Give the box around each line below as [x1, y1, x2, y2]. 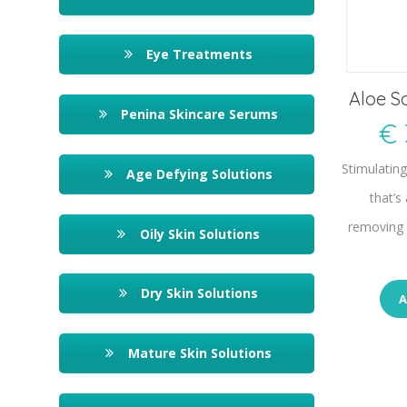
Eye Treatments [143, 45, 253, 64]
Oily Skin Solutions [135, 224, 260, 243]
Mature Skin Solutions [124, 343, 272, 362]
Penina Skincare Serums [117, 105, 278, 124]
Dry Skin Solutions [137, 284, 258, 303]
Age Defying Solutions [123, 164, 273, 183]
